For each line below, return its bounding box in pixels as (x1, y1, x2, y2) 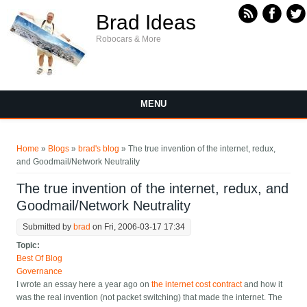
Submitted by (23, 222, 74, 232)
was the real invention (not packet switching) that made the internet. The (16, 293, 283, 303)
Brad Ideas (96, 11, 196, 34)
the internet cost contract (151, 280, 243, 290)
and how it (242, 280, 283, 290)
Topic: (16, 241, 42, 251)
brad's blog (78, 144, 120, 154)
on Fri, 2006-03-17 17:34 (90, 222, 186, 232)
